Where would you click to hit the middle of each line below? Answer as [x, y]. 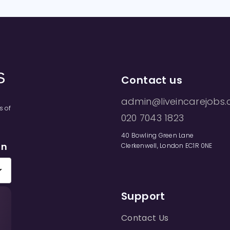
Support [143, 196]
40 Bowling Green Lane [158, 135]
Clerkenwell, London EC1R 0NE [167, 146]
